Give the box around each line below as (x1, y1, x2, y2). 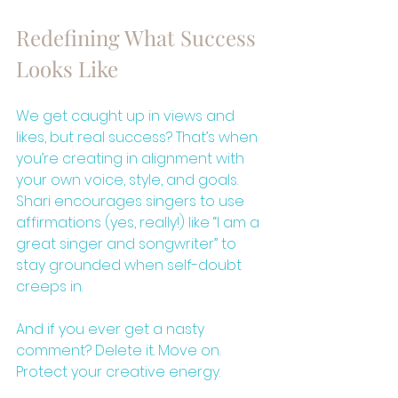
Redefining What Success (16, 22, 261, 52)
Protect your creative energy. (16, 361, 220, 382)
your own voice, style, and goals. (16, 169, 242, 190)
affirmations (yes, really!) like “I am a (16, 211, 263, 233)
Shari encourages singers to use (16, 190, 248, 211)
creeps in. (16, 275, 83, 297)
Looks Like (16, 53, 118, 83)
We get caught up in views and (16, 105, 238, 126)
